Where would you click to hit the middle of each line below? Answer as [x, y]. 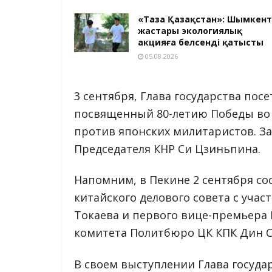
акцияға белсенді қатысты [201, 42]
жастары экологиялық [190, 30]
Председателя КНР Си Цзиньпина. [167, 148]
